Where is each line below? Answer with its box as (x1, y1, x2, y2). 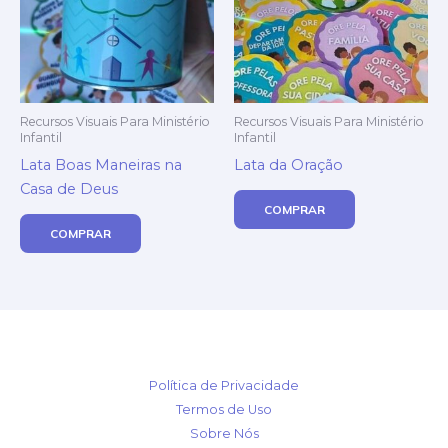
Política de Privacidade (149, 377, 299, 393)
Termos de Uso (176, 401, 272, 417)
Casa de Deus (20, 179, 118, 198)
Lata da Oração (234, 155, 343, 174)
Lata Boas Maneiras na (20, 155, 182, 174)
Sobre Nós (189, 425, 259, 441)
